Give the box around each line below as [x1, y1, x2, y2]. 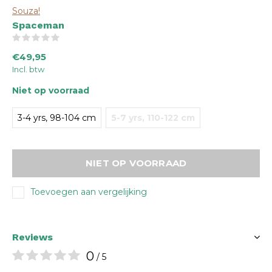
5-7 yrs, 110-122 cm [111, 112, 195, 123]
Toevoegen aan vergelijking [30, 186, 147, 197]
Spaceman [12, 19, 64, 31]
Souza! [12, 5, 40, 16]
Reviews [12, 231, 53, 243]
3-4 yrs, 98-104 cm [18, 112, 96, 123]
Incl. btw [12, 64, 44, 74]
